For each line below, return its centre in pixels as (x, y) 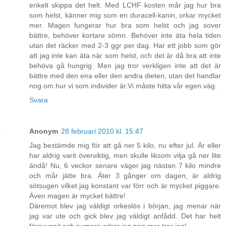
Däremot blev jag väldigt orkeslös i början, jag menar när (125, 206)
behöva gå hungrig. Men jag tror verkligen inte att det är (125, 66)
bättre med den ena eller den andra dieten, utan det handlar (125, 76)
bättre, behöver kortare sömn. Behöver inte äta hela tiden (125, 36)
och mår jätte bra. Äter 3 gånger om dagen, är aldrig (125, 176)
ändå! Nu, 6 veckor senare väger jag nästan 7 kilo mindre (125, 166)
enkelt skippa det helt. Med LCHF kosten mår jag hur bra (125, 5)
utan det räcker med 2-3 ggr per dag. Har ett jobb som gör (125, 46)
